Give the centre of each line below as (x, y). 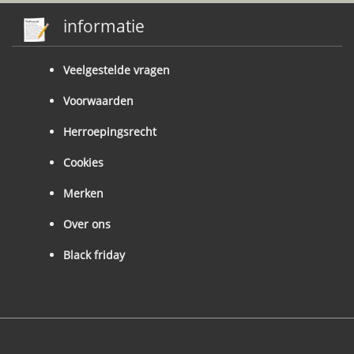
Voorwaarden (98, 100)
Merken (83, 193)
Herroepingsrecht (110, 131)
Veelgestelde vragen (117, 70)
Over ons (87, 224)
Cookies (83, 162)
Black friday (94, 254)
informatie (104, 26)
